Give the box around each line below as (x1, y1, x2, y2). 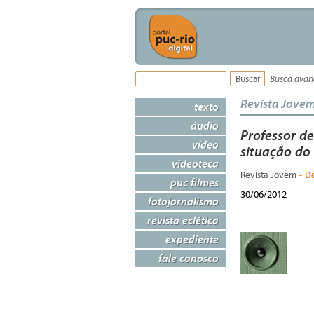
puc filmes (170, 175, 219, 189)
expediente (165, 232, 219, 246)
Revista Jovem (240, 170, 299, 181)
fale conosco (158, 251, 219, 265)
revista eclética (147, 213, 219, 227)
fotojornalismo (148, 194, 219, 208)
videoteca (172, 156, 219, 170)
